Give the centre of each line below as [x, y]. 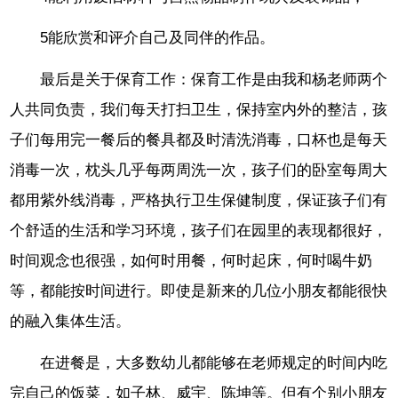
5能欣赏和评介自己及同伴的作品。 [158, 38]
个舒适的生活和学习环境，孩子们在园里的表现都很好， [199, 231]
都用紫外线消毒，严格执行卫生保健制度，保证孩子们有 [199, 201]
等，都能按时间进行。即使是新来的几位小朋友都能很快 [199, 291]
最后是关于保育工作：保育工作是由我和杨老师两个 [214, 80]
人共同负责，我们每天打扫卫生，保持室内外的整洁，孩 [199, 110]
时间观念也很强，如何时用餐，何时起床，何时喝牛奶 [191, 261]
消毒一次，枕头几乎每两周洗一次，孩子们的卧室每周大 [199, 171]
